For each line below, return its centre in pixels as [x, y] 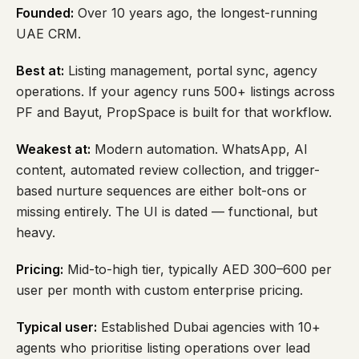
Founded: [45, 13]
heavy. [36, 232]
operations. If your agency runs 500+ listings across [175, 91]
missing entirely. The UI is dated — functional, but [167, 212]
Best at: [40, 71]
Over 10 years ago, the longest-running [196, 13]
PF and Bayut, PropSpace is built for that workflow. [174, 112]
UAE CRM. [48, 34]
